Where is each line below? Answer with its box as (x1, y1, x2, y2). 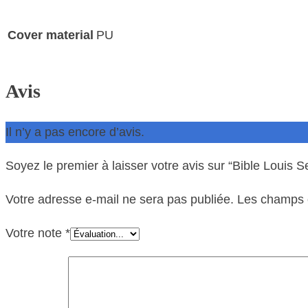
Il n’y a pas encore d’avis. (5, 124, 144, 139)
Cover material (8, 28, 93, 43)
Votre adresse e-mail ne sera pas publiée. (5, 192, 234, 206)
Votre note (5, 225, 65, 240)
